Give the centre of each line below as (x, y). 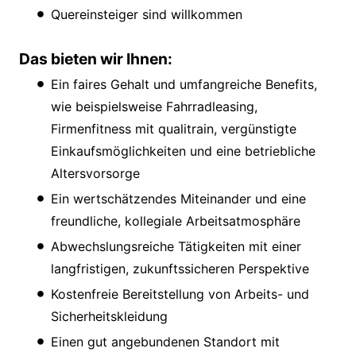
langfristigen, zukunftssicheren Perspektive (180, 268)
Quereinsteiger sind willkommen (147, 14)
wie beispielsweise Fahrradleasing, (154, 106)
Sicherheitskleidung (109, 316)
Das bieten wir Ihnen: (96, 58)
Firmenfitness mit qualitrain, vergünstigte (174, 128)
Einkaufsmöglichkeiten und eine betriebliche (183, 151)
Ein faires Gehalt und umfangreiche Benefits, (184, 84)
